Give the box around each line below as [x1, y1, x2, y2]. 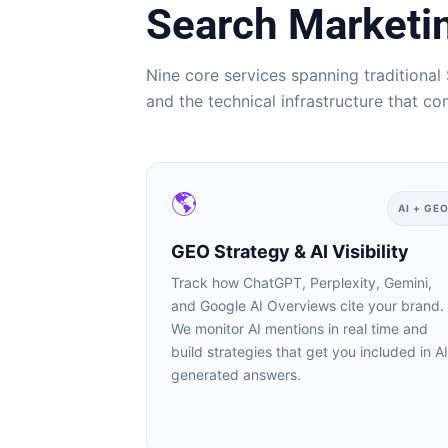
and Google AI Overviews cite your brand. [163, 297, 437, 314]
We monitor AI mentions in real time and [163, 320, 421, 337]
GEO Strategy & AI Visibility [163, 241, 402, 262]
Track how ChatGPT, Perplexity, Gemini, [163, 274, 425, 291]
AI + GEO [390, 202, 442, 214]
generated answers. [163, 366, 294, 383]
